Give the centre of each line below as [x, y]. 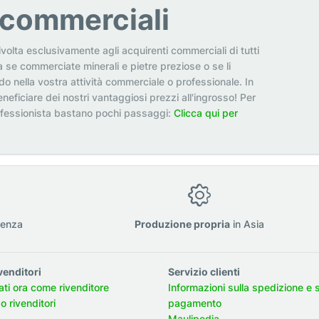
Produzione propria [182, 224]
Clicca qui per [205, 113]
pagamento [195, 303]
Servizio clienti [204, 271]
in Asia [247, 224]
